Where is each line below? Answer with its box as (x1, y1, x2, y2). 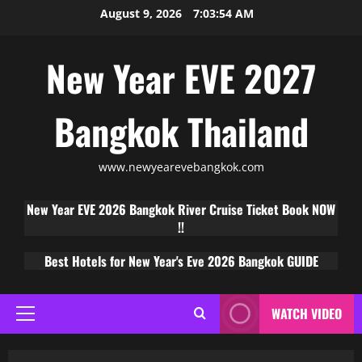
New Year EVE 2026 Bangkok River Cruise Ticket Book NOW (27, 199, 335, 219)
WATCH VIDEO (271, 304, 342, 324)
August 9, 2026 (100, 6, 185, 21)
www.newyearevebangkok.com (98, 159, 264, 175)
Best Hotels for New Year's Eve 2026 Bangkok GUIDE (44, 250, 318, 271)
